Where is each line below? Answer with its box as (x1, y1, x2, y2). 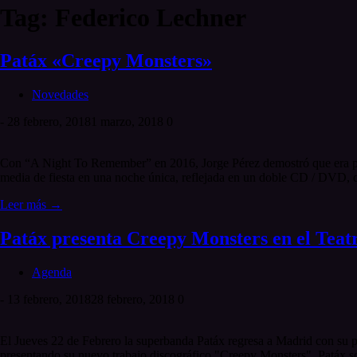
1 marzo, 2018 (91, 114, 163, 128)
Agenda (32, 265, 72, 279)
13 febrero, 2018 (7, 292, 91, 306)
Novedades (32, 87, 88, 101)
